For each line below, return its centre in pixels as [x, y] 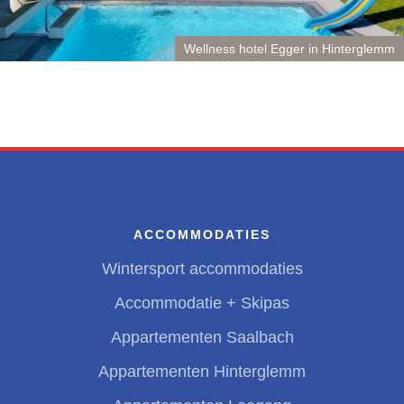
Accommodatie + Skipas [202, 303]
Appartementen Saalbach [202, 337]
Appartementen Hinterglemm [202, 371]
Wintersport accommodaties [202, 268]
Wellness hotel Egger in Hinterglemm [289, 49]
